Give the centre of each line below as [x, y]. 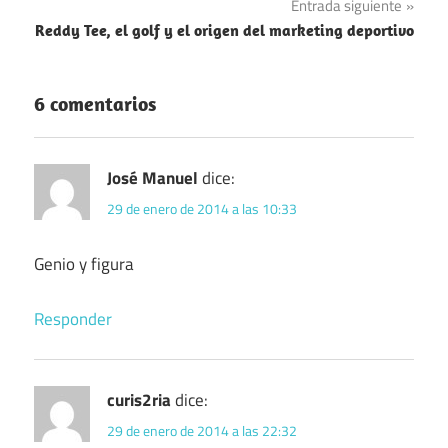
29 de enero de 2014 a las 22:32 [202, 430]
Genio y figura [84, 264]
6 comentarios [95, 104]
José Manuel [152, 177]
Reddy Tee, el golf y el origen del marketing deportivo [224, 30]
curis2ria [139, 399]
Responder [73, 318]
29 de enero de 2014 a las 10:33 [202, 209]
